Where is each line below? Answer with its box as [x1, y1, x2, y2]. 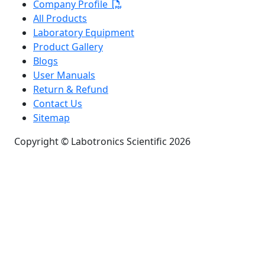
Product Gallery [33, 40, 103, 53]
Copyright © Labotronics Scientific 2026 [14, 134, 190, 148]
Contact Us [33, 96, 82, 110]
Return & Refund [33, 82, 108, 96]
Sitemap [33, 111, 70, 124]
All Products [33, 11, 87, 25]
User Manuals [33, 68, 95, 82]
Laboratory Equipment [33, 25, 134, 39]
